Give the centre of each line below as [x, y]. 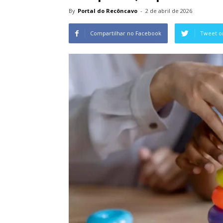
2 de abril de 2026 [169, 11]
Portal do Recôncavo [108, 11]
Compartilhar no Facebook [126, 33]
